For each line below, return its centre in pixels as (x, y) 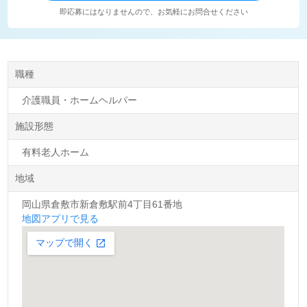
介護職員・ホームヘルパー (80, 100)
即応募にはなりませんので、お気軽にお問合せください (153, 11)
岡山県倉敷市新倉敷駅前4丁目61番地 (102, 204)
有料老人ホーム (56, 152)
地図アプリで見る (61, 218)
